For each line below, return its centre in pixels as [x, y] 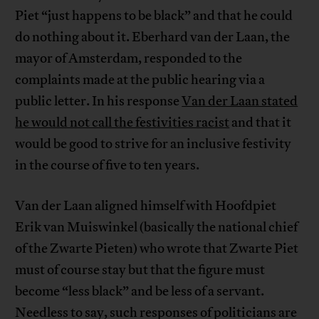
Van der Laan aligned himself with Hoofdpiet [146, 206]
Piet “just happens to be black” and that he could [154, 16]
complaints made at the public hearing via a [140, 80]
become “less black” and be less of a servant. [140, 292]
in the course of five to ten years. [108, 166]
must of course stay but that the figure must [140, 270]
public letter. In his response [99, 101]
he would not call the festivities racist [122, 123]
